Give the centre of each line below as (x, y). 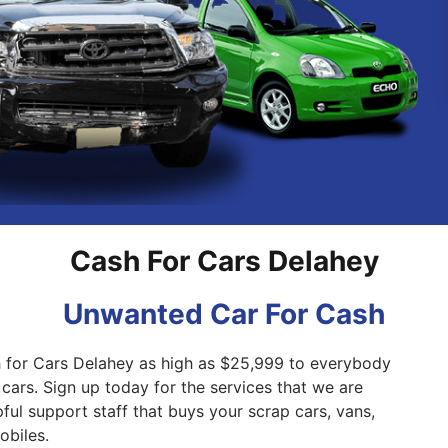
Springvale (154, 43)
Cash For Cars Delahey (224, 261)
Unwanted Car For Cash (224, 314)
